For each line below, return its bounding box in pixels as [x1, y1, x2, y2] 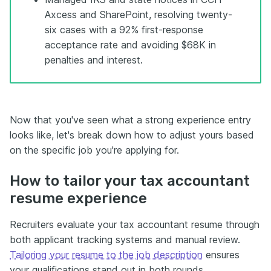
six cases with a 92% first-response [45, 23, 203, 36]
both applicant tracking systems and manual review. [10, 233, 240, 246]
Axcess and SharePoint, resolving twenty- [45, 8, 232, 21]
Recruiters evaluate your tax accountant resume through [10, 218, 260, 230]
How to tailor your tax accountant [10, 172, 250, 189]
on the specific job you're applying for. [10, 143, 179, 156]
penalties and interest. [45, 53, 143, 66]
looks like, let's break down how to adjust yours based [10, 128, 254, 141]
